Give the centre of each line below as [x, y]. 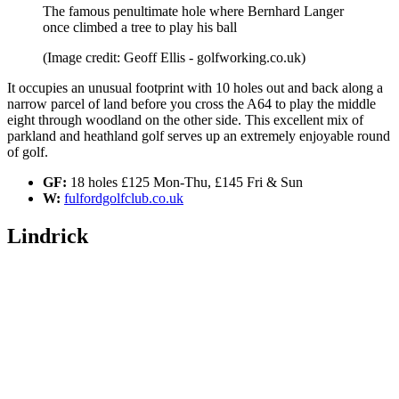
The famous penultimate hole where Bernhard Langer [193, 12]
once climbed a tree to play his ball [140, 28]
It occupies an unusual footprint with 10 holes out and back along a [195, 88]
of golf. [28, 152]
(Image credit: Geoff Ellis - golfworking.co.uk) [174, 58]
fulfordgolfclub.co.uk [124, 199]
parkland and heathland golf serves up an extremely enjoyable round [199, 136]
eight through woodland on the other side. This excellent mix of [185, 120]
